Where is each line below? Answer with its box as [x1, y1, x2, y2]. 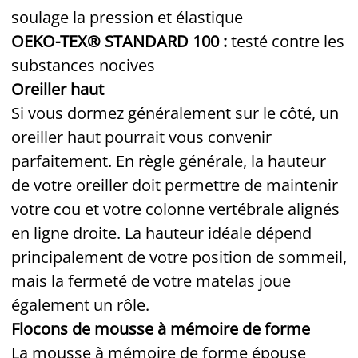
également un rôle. [11, 293, 149, 316]
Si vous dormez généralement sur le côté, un [11, 101, 339, 124]
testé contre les [231, 30, 344, 52]
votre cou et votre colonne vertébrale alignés [11, 197, 340, 220]
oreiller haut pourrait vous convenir [11, 125, 272, 148]
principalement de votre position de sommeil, [11, 245, 347, 268]
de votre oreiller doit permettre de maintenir [11, 173, 338, 196]
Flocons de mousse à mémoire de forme [11, 317, 310, 340]
